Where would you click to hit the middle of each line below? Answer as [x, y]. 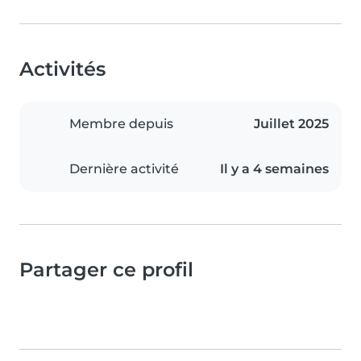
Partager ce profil [106, 270]
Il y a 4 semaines [274, 169]
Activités [62, 69]
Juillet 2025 [291, 124]
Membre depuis [121, 124]
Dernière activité [124, 169]
